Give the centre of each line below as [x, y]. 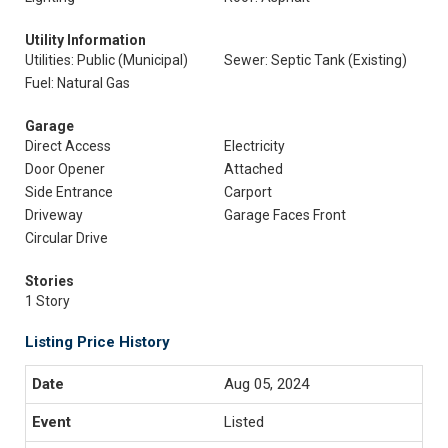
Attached [253, 169]
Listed [244, 422]
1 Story [47, 301]
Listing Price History [97, 342]
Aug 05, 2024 [266, 384]
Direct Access [68, 146]
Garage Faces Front [285, 215]
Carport [248, 192]
